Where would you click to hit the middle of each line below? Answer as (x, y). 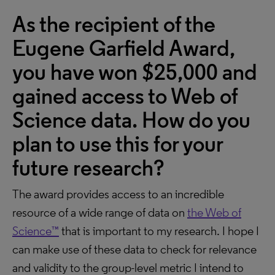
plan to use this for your (118, 144)
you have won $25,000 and (135, 72)
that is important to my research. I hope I (159, 231)
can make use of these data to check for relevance (134, 249)
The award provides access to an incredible (118, 194)
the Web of (214, 212)
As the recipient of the (114, 24)
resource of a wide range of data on (100, 212)
